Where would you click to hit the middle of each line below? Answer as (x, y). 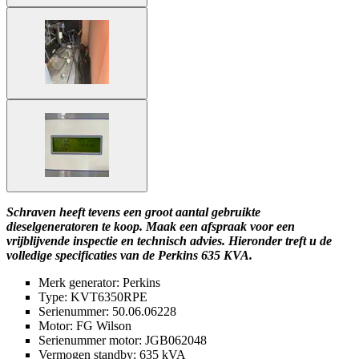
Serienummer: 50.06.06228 (107, 311)
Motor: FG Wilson (85, 325)
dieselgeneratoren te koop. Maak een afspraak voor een (151, 226)
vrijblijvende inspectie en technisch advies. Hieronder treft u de (169, 240)
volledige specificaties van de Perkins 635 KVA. (129, 255)
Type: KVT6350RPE (93, 296)
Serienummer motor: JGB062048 (123, 340)
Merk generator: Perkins (99, 282)
